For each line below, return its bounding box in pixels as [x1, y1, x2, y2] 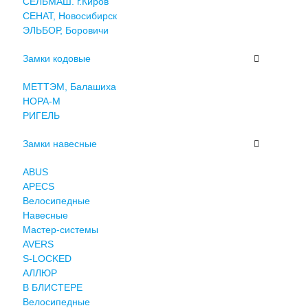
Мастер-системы [22, 223, 98, 235]
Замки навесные [22, 137, 97, 149]
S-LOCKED [22, 252, 71, 264]
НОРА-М [22, 95, 60, 107]
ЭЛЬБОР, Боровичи [22, 24, 109, 36]
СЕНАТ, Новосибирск [22, 10, 117, 21]
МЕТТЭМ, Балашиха [22, 80, 116, 92]
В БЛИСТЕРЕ [22, 281, 82, 293]
